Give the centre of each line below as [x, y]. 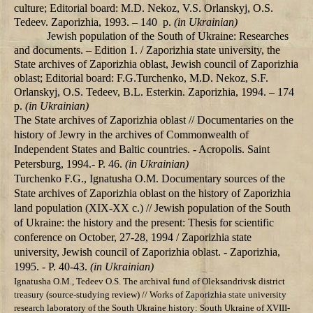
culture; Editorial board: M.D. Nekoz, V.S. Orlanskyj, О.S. [144, 8]
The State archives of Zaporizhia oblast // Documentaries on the [154, 120]
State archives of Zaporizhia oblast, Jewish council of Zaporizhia [156, 64]
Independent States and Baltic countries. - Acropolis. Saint [142, 150]
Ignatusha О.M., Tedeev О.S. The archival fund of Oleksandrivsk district [150, 282]
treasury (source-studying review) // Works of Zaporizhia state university [150, 295]
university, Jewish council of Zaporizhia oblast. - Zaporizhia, [147, 252]
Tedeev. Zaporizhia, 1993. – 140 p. [94, 22]
